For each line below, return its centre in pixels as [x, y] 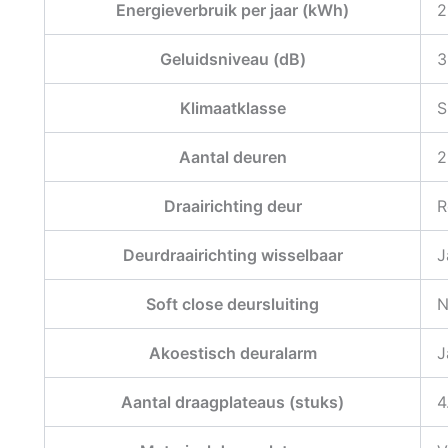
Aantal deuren [232, 157]
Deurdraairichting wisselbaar [232, 255]
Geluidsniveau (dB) [232, 59]
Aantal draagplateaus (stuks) [232, 402]
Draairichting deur [232, 206]
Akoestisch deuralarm [232, 353]
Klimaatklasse [232, 108]
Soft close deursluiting [232, 304]
